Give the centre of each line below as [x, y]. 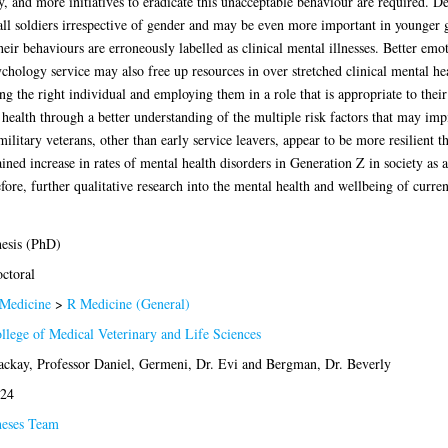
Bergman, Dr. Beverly [328, 363]
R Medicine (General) [128, 303]
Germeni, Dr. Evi [188, 363]
